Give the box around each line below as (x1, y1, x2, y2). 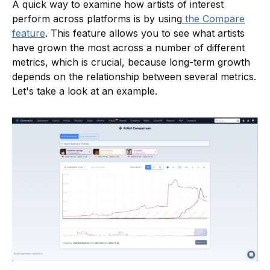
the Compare (182, 13, 245, 25)
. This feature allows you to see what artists (45, 27, 245, 40)
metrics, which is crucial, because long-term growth (12, 56, 250, 69)
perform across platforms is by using (12, 13, 182, 25)
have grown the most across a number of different (12, 42, 245, 54)
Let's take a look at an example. (12, 85, 157, 98)
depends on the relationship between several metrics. (12, 71, 256, 83)
